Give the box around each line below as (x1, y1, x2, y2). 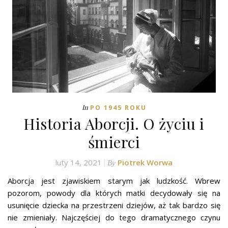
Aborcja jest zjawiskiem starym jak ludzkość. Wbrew (8, 176, 220, 186)
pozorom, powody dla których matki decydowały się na (8, 188, 220, 198)
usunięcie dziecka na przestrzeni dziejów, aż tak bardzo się (8, 200, 220, 211)
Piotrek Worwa (118, 157, 173, 168)
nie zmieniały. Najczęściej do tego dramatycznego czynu (8, 212, 220, 223)
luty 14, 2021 (55, 157, 102, 168)
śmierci (88, 132, 140, 153)
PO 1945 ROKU (90, 103, 147, 112)
